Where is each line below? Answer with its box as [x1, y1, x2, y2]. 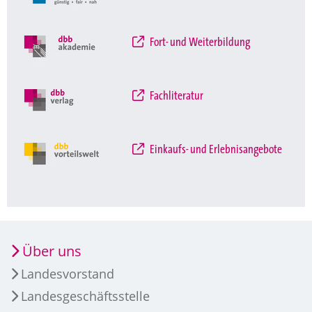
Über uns [22, 241, 81, 260]
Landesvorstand [21, 265, 114, 282]
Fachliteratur [147, 89, 203, 102]
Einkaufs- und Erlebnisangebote [147, 143, 282, 156]
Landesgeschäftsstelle [21, 287, 150, 304]
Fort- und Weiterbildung [147, 36, 250, 49]
